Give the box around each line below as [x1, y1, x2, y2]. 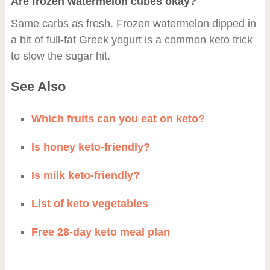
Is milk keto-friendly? [31, 169, 140, 181]
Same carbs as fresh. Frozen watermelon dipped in [10, 17, 256, 30]
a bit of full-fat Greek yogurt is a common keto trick [10, 33, 253, 46]
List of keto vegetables [31, 197, 148, 210]
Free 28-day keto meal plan [31, 225, 170, 238]
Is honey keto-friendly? [31, 140, 150, 153]
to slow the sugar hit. [10, 49, 110, 62]
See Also [10, 78, 66, 94]
